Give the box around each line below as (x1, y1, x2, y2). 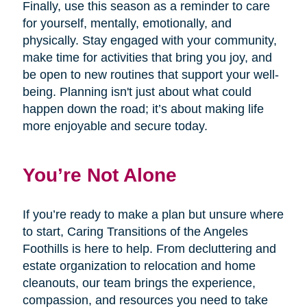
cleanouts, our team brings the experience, (22, 275, 256, 290)
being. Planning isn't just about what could (22, 84, 251, 99)
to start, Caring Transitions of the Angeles (22, 224, 248, 238)
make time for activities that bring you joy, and (22, 50, 272, 64)
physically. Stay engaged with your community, (22, 33, 277, 47)
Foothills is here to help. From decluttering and (22, 241, 276, 256)
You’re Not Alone (22, 163, 177, 186)
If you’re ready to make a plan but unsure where (22, 207, 284, 221)
